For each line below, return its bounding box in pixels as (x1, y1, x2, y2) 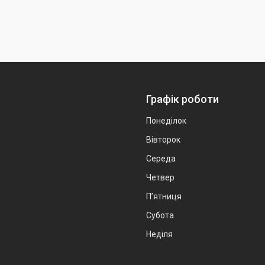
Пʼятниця (146, 191, 182, 201)
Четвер (146, 172, 174, 182)
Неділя (146, 229, 173, 239)
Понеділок (146, 115, 186, 125)
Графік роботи (146, 92, 219, 105)
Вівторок (146, 134, 180, 144)
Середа (146, 153, 176, 163)
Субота (146, 210, 174, 220)
